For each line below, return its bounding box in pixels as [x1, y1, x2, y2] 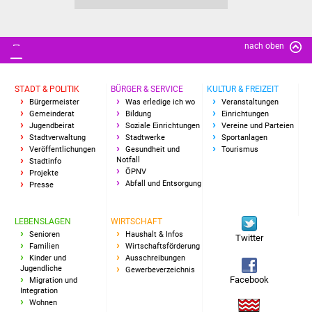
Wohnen [29, 298, 58, 308]
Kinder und [29, 253, 67, 263]
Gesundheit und [125, 145, 180, 155]
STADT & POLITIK [14, 84, 79, 95]
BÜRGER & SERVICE [110, 84, 183, 95]
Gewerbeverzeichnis [125, 265, 196, 275]
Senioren [29, 230, 61, 240]
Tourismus [221, 145, 259, 155]
